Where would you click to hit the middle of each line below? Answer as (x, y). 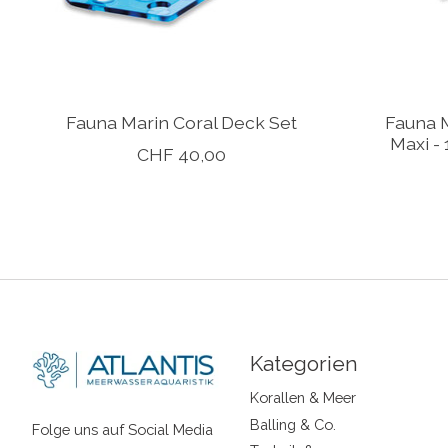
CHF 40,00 (182, 155)
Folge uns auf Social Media (122, 429)
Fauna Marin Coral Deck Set (182, 123)
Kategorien (303, 364)
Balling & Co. (292, 424)
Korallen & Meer (302, 398)
